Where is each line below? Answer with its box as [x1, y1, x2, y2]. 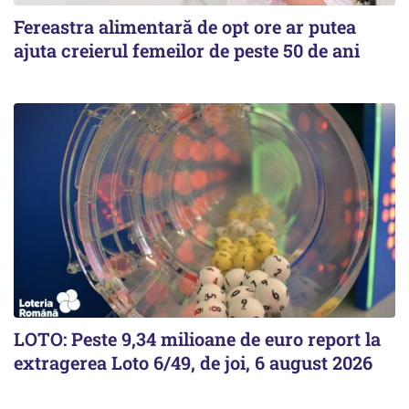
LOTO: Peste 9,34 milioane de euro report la [14, 327, 381, 351]
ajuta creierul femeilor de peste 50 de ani [14, 38, 360, 62]
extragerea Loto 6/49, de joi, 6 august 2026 [14, 351, 372, 375]
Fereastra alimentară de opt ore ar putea [14, 15, 356, 38]
